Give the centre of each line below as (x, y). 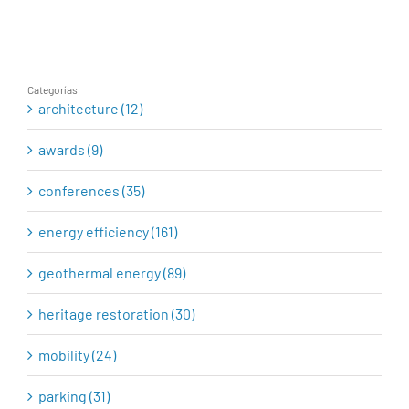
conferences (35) (91, 190)
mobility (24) (77, 354)
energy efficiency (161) (108, 231)
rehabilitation (105, 23)
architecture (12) (90, 108)
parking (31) (74, 395)
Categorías (52, 89)
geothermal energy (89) (112, 272)
